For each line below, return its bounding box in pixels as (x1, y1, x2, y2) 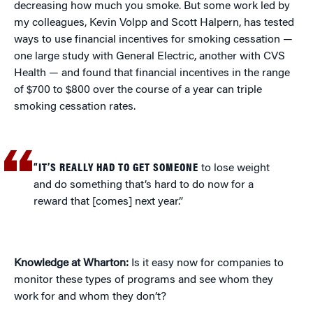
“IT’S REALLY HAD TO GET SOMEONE (34, 163, 199, 175)
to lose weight (198, 163, 270, 175)
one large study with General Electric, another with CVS (14, 51, 285, 63)
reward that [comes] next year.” (34, 196, 184, 208)
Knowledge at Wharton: (14, 258, 129, 270)
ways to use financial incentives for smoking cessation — (14, 34, 293, 46)
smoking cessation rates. (14, 101, 136, 113)
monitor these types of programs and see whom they (14, 275, 273, 286)
